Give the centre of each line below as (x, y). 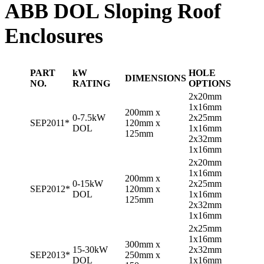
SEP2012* (50, 189)
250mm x (143, 255)
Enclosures (54, 36)
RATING (91, 83)
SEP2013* (50, 255)
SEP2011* (50, 123)
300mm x (143, 244)
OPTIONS (210, 83)
